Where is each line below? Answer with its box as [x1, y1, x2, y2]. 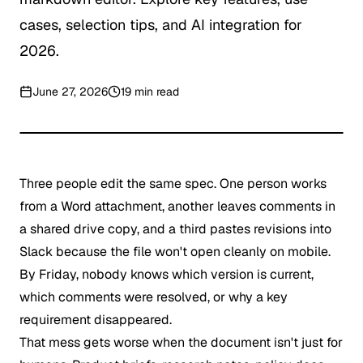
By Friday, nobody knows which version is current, [19, 266, 314, 283]
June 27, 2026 [32, 84, 108, 99]
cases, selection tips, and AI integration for [19, 15, 302, 34]
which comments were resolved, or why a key [19, 288, 288, 305]
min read [131, 84, 179, 99]
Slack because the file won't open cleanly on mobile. [19, 243, 331, 260]
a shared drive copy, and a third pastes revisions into [19, 220, 331, 237]
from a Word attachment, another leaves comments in [19, 198, 335, 215]
